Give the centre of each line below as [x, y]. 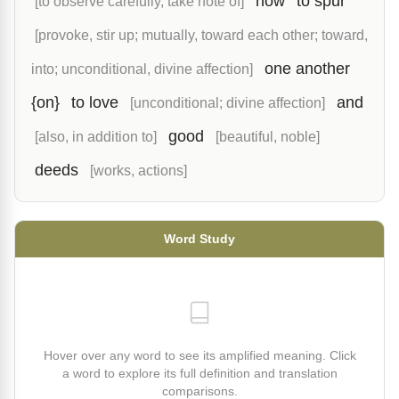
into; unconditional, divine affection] [142, 69]
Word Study [199, 239]
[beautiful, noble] [268, 136]
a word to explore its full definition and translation [199, 374]
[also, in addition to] [96, 136]
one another [307, 69]
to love [95, 102]
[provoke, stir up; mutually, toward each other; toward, [201, 35]
